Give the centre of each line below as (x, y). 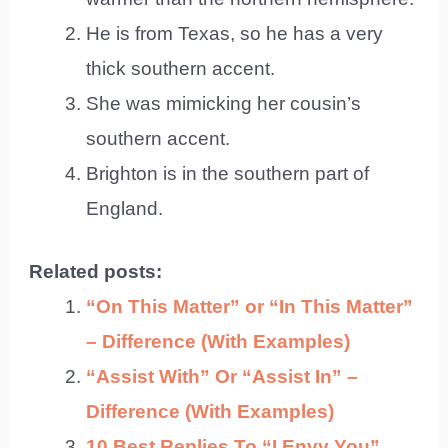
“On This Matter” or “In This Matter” (250, 307)
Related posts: (96, 272)
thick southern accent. (181, 68)
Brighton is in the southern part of (228, 173)
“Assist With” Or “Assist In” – (222, 377)
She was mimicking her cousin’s (224, 103)
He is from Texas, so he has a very (235, 33)
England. (125, 208)
